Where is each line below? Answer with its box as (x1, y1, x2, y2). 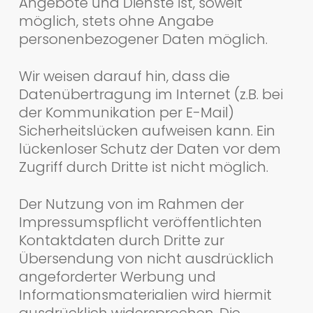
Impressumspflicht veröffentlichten (18, 212, 262, 232)
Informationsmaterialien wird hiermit (18, 284, 272, 305)
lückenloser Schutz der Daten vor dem (18, 138, 281, 159)
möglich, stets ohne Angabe (18, 10, 214, 31)
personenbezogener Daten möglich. (18, 29, 268, 49)
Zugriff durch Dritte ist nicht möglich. (18, 156, 268, 177)
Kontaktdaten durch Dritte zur (18, 230, 224, 250)
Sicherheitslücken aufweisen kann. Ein (18, 120, 275, 140)
